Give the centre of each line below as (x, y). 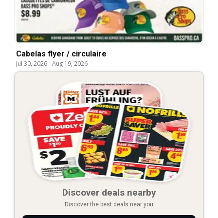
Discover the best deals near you (109, 204)
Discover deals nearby (109, 192)
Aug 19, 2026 (70, 63)
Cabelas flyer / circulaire (61, 54)
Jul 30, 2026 (32, 63)
